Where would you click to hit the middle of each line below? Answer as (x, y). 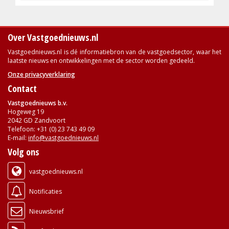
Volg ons (24, 152)
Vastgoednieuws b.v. (38, 103)
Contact (22, 88)
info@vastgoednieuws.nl (63, 138)
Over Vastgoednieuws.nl (53, 37)
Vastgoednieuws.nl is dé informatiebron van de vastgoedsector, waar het (114, 52)
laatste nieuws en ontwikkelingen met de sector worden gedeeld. (101, 60)
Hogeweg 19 (26, 111)
